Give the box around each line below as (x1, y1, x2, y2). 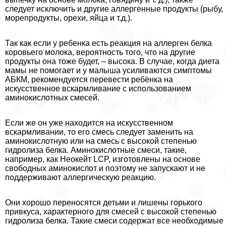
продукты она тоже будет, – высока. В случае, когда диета (5, 57, 219, 66)
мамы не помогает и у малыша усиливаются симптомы (5, 66, 212, 75)
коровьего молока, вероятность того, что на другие (5, 48, 195, 57)
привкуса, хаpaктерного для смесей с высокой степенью (5, 207, 216, 216)
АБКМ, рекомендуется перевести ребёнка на (5, 75, 173, 84)
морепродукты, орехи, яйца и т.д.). (5, 14, 132, 23)
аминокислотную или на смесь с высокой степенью (5, 137, 197, 146)
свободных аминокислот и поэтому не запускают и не (5, 164, 205, 173)
